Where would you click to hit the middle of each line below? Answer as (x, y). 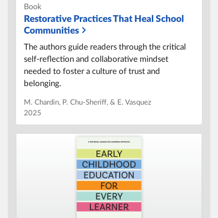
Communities (51, 31)
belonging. (43, 83)
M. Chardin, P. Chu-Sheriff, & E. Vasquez (88, 102)
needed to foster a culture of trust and (92, 71)
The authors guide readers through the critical (105, 47)
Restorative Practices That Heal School (104, 19)
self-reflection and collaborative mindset (96, 59)
